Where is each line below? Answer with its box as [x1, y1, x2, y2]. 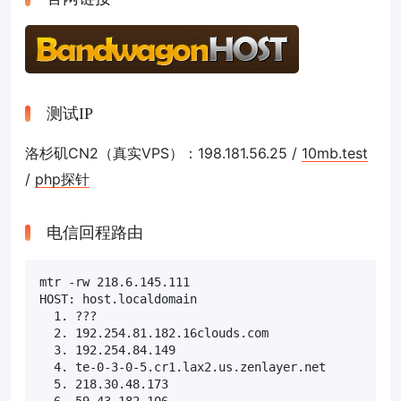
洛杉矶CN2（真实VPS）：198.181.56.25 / [25, 144, 302, 163]
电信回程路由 [47, 224, 143, 243]
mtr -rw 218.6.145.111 [39, 275, 190, 290]
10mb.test [302, 144, 368, 163]
